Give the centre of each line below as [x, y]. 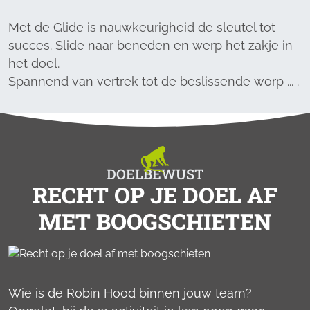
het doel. [34, 63]
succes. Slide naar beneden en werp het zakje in [151, 45]
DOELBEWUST [155, 174]
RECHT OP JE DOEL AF [155, 195]
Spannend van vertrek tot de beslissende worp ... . [154, 81]
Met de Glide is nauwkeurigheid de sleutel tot [142, 27]
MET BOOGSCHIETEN [155, 221]
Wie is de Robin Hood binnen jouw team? [130, 293]
